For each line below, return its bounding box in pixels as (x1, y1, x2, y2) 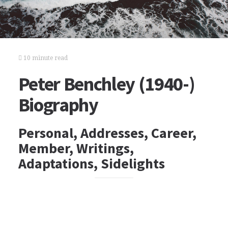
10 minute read (21, 54, 68, 62)
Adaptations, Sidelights (18, 154, 165, 173)
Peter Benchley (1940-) (18, 72, 195, 96)
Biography (18, 93, 98, 117)
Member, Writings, (18, 139, 134, 157)
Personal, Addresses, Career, (18, 124, 196, 142)
